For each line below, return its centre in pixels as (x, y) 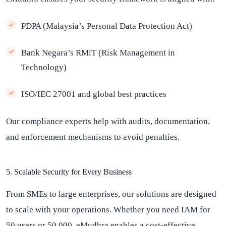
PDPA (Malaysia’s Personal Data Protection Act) (107, 26)
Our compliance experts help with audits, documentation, (108, 121)
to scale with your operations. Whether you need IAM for (108, 210)
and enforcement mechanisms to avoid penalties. (93, 137)
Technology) (44, 67)
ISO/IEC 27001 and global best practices (94, 94)
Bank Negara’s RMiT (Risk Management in (98, 53)
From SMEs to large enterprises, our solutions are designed (111, 194)
